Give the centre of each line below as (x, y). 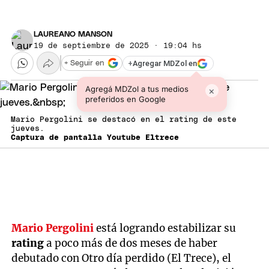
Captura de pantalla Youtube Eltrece (95, 138)
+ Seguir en (84, 63)
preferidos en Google (125, 99)
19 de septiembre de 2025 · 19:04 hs (118, 46)
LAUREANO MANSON (73, 34)
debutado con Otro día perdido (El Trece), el (122, 258)
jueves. (30, 129)
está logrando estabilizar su (165, 228)
